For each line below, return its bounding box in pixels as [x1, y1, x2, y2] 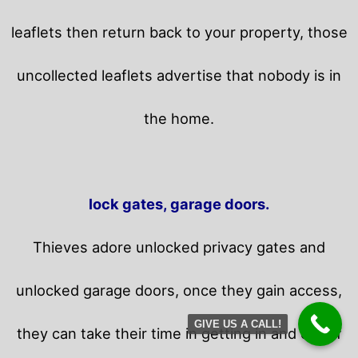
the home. [144, 109, 214, 128]
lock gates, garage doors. [89, 195, 269, 213]
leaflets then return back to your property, [10, 23, 308, 42]
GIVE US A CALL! [194, 318, 281, 330]
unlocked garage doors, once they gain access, [16, 281, 342, 300]
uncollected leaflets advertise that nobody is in [17, 66, 341, 85]
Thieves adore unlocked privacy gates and [33, 238, 325, 257]
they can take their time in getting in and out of [16, 324, 342, 343]
